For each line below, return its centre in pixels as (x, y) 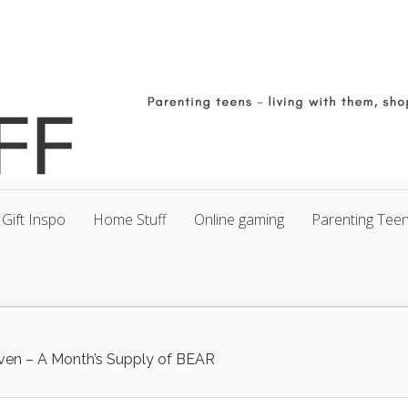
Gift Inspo (34, 219)
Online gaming (239, 219)
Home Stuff (130, 219)
